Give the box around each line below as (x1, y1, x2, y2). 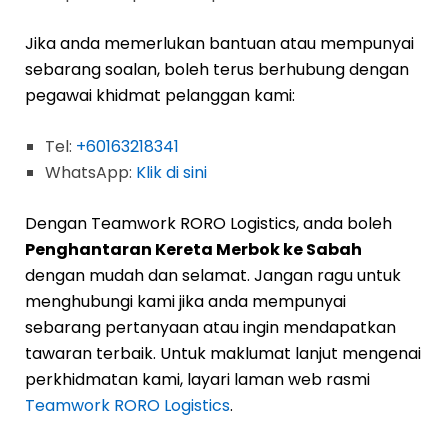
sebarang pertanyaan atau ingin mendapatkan (25, 316, 396, 339)
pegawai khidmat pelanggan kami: (25, 84, 295, 107)
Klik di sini (136, 161, 207, 184)
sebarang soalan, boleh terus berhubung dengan (25, 58, 409, 81)
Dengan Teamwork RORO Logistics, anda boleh (25, 212, 392, 235)
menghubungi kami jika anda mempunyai (25, 290, 346, 313)
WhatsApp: (45, 161, 136, 184)
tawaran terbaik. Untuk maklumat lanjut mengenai (25, 342, 421, 365)
